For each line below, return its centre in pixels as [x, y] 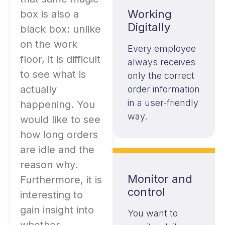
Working [150, 14]
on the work [49, 44]
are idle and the [57, 150]
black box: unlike [61, 29]
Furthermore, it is [61, 180]
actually [38, 90]
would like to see [60, 120]
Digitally [149, 27]
